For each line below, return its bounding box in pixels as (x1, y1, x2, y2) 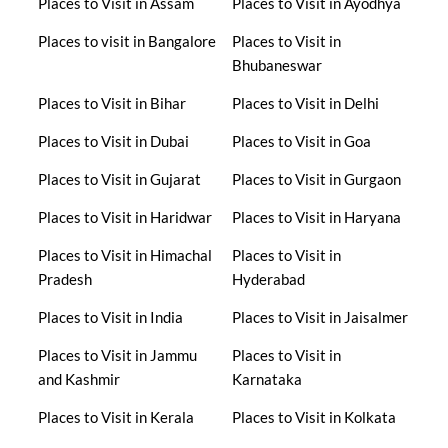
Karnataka (231, 369, 302, 388)
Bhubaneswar (231, 55, 322, 74)
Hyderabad (231, 269, 305, 288)
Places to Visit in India (37, 307, 183, 326)
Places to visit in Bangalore (37, 31, 216, 50)
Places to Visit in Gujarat (37, 169, 201, 188)
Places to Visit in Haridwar (37, 207, 212, 226)
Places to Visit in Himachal (37, 245, 212, 264)
